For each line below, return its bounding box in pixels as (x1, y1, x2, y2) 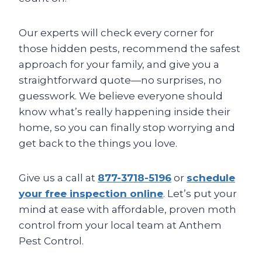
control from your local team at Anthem (19, 219, 222, 231)
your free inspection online (19, 188, 163, 199)
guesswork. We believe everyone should (19, 90, 223, 102)
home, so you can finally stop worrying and (19, 122, 235, 133)
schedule (187, 172, 235, 184)
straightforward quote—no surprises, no (19, 74, 222, 86)
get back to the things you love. (19, 137, 177, 149)
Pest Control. (19, 235, 84, 247)
